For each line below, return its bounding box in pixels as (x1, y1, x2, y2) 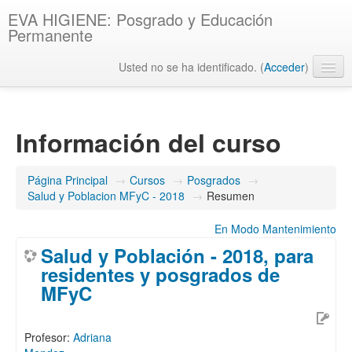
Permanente (8, 24, 93, 46)
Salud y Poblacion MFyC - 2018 (27, 188, 185, 203)
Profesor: (24, 329, 73, 346)
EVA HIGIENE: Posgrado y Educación (8, 8, 273, 31)
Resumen (207, 188, 255, 203)
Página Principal (27, 172, 108, 188)
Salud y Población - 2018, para (41, 242, 313, 269)
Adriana (73, 329, 112, 346)
